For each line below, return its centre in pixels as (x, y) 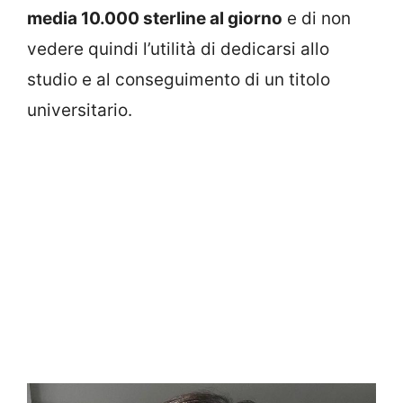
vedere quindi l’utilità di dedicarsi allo (178, 49)
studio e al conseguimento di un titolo (179, 79)
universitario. (80, 110)
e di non (317, 18)
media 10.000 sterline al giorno (155, 18)
